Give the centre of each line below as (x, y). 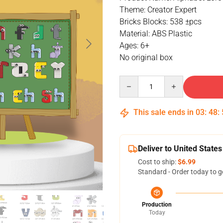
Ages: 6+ (134, 46)
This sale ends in (164, 112)
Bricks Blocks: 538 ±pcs (161, 22)
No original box (146, 57)
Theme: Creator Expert (158, 10)
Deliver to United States (180, 149)
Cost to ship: (158, 162)
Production (157, 205)
